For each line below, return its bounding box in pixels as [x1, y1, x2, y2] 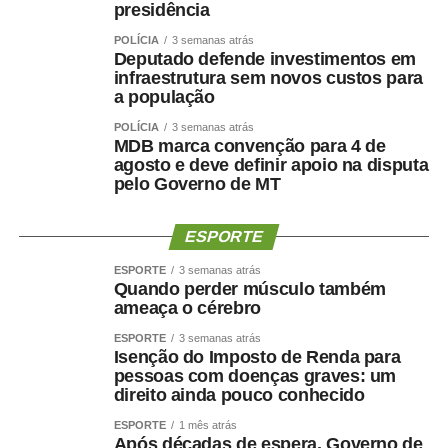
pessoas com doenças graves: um [113, 366, 397, 387]
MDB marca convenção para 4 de [113, 136, 386, 157]
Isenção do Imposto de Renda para [113, 347, 401, 368]
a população [113, 87, 215, 108]
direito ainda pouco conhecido [113, 385, 365, 406]
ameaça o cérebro [113, 298, 262, 319]
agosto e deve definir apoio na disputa [113, 155, 429, 176]
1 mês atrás [178, 419, 237, 432]
